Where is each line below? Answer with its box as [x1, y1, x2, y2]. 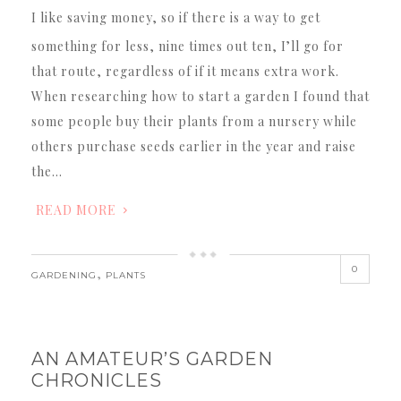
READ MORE [36, 200, 116, 218]
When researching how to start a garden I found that [31, 87, 370, 105]
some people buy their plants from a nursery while [31, 112, 357, 130]
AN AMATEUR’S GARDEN [31, 347, 273, 370]
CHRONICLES [31, 369, 162, 391]
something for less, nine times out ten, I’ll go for [31, 37, 344, 55]
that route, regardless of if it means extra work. [31, 62, 339, 80]
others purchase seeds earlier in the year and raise [31, 137, 356, 155]
